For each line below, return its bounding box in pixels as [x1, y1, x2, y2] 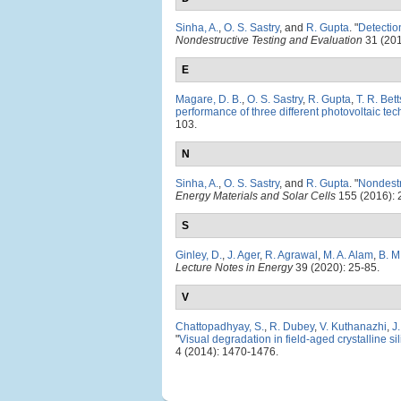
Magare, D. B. [175, 93, 242, 106]
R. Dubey [269, 320, 314, 333]
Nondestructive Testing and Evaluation [175, 34, 363, 47]
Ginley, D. [175, 249, 222, 261]
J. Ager [227, 249, 260, 261]
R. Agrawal [265, 249, 318, 261]
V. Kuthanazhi [320, 320, 387, 333]
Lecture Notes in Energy [175, 261, 293, 274]
